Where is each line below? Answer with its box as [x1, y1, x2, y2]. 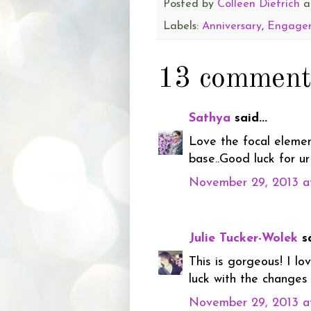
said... [235, 112, 267, 126]
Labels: [163, 20, 202, 32]
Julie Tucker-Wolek [189, 232, 298, 246]
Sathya [189, 112, 235, 126]
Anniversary [202, 20, 262, 32]
